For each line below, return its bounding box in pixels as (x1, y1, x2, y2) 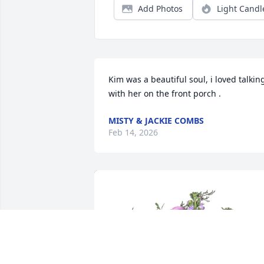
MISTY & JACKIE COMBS (108, 115, 204, 127)
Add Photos (138, 3, 183, 15)
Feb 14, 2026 (108, 127, 158, 138)
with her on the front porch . (108, 88, 221, 100)
